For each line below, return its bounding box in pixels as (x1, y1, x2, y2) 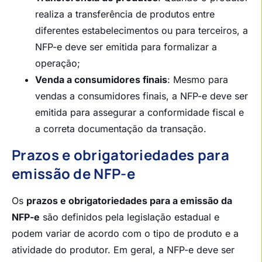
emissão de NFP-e (12, 163, 135, 183)
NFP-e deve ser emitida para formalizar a (35, 40, 217, 53)
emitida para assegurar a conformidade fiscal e (35, 106, 244, 118)
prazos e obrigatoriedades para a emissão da (26, 194, 232, 206)
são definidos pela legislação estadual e (40, 211, 219, 223)
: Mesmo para (167, 73, 228, 85)
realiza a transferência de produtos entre (35, 8, 215, 20)
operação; (35, 57, 80, 69)
